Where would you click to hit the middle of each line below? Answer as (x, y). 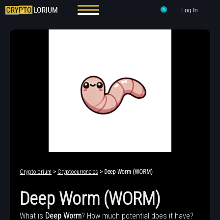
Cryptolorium (36, 172)
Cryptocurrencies (78, 172)
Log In (190, 10)
